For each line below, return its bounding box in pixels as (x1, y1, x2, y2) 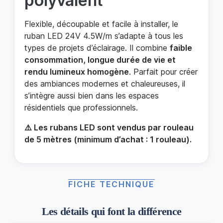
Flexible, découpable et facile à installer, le (24, 18, 178, 29)
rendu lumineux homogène (24, 66, 129, 77)
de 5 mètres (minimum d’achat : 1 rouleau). (24, 134, 192, 144)
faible (170, 42, 192, 53)
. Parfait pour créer (129, 66, 198, 77)
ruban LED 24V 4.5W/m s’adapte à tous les (24, 30, 183, 41)
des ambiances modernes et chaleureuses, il (24, 78, 185, 89)
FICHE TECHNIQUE (68, 179, 155, 189)
